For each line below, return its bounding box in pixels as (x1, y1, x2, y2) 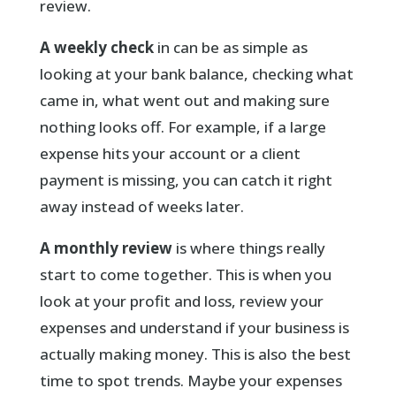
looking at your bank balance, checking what (39, 63, 354, 84)
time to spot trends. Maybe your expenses (39, 369, 342, 391)
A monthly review (39, 237, 172, 258)
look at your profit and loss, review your (39, 290, 324, 311)
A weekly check (39, 36, 154, 57)
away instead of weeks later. (39, 195, 244, 217)
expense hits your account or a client (39, 142, 301, 164)
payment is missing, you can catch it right (39, 169, 332, 190)
